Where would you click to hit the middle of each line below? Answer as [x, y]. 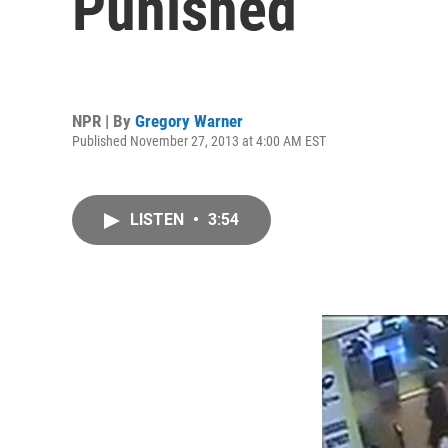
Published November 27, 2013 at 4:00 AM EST [199, 140]
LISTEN [159, 219]
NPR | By [103, 120]
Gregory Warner [189, 120]
